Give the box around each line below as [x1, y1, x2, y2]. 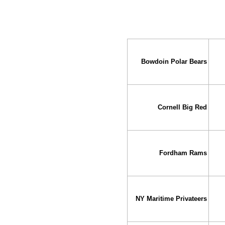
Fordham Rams [159, 149, 207, 157]
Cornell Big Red [157, 103, 207, 111]
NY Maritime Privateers [135, 195, 207, 203]
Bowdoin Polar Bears [141, 58, 207, 66]
